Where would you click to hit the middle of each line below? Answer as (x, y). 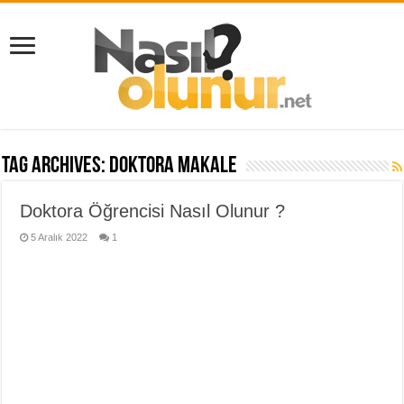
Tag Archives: (56, 166)
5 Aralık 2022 (60, 237)
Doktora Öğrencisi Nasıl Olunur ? (153, 211)
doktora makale (174, 166)
